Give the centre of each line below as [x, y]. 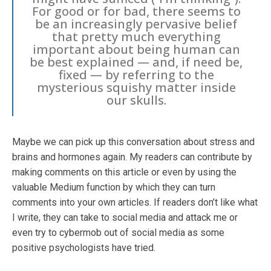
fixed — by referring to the [136, 74]
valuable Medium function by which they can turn [114, 187]
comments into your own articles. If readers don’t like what [135, 202]
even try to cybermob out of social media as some [118, 232]
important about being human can [136, 49]
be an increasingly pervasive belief [136, 24]
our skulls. [136, 100]
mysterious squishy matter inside [136, 87]
